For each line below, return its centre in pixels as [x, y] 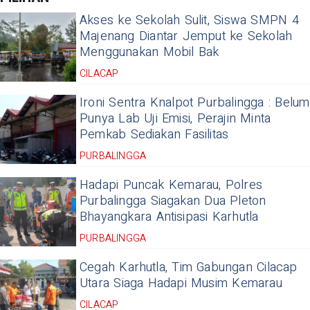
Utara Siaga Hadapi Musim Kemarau [181, 284]
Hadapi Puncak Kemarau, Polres [171, 185]
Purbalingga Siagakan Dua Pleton [173, 201]
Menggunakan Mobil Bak [149, 53]
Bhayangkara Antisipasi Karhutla [169, 217]
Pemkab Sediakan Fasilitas [154, 135]
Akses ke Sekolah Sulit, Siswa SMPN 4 [189, 21]
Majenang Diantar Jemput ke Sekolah [186, 37]
